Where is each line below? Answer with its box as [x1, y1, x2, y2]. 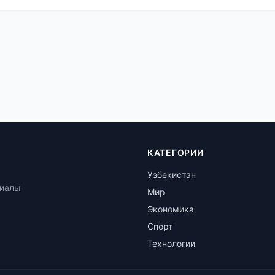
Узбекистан [147, 169, 196, 180]
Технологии [147, 238, 195, 249]
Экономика [147, 204, 194, 214]
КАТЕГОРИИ [147, 147, 204, 158]
